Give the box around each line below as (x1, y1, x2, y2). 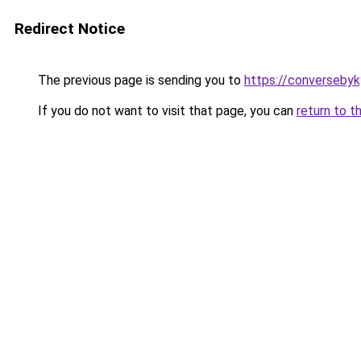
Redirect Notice (15, 19, 125, 38)
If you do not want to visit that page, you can (35, 103, 297, 118)
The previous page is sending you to (35, 73, 244, 88)
